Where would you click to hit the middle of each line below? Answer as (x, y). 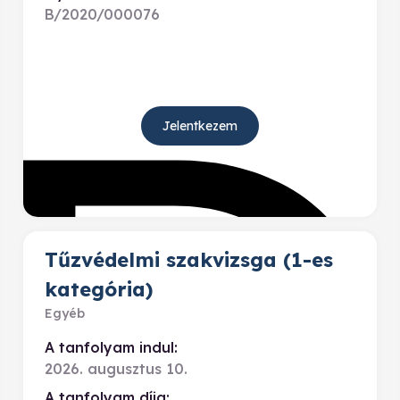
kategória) (99, 289)
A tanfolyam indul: (111, 347)
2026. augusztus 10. (116, 369)
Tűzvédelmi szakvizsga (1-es (189, 260)
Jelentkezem (200, 126)
